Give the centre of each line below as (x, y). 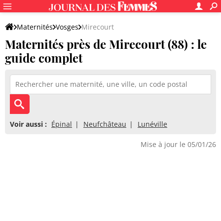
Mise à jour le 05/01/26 (178, 144)
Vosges (67, 27)
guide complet (44, 58)
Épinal (62, 124)
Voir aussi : (28, 124)
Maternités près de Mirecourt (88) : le (106, 44)
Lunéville (152, 124)
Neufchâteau (105, 124)
